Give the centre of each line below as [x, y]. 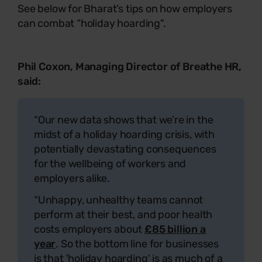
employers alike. [72, 178]
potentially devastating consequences [125, 149]
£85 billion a [175, 229]
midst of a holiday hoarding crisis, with [124, 134]
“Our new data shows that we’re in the [124, 120]
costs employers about [89, 229]
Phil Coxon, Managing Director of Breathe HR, [130, 66]
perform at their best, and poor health [123, 214]
